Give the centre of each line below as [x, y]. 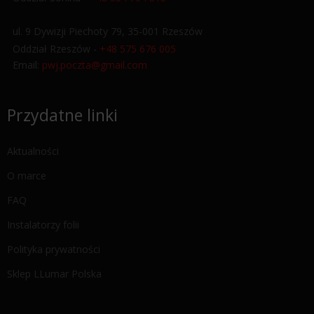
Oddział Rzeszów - [53, 49]
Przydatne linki [62, 115]
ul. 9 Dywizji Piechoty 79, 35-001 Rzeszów [105, 31]
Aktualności [33, 151]
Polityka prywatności [54, 249]
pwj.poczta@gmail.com [95, 65]
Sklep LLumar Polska [54, 274]
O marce [27, 176]
